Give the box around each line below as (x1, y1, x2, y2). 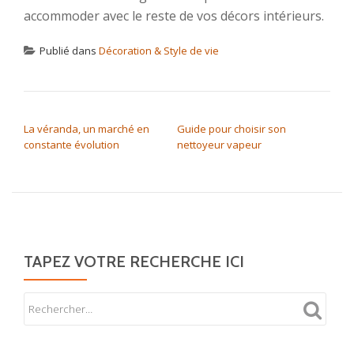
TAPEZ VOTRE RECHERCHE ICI (24, 252, 244, 271)
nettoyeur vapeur (177, 137, 262, 152)
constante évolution (24, 137, 119, 152)
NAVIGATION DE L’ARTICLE (23, 103, 201, 122)
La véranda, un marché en (24, 122, 149, 136)
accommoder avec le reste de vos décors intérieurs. (24, 7, 324, 24)
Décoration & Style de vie (99, 43, 219, 58)
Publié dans (40, 43, 99, 58)
